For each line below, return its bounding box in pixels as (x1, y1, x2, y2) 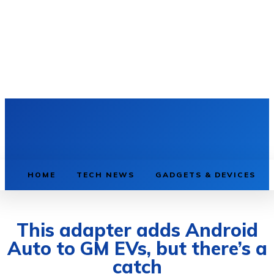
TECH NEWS (76, 170, 135, 179)
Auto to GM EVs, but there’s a (7, 237, 267, 260)
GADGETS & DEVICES (155, 170, 256, 179)
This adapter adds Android (16, 218, 258, 242)
